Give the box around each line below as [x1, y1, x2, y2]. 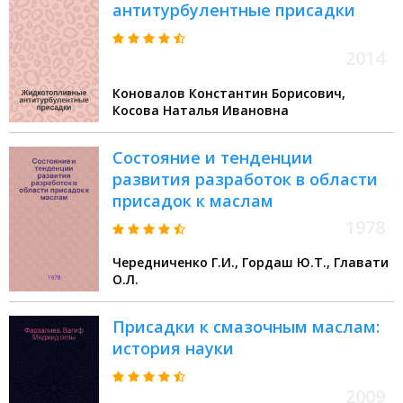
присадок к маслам [112, 190, 273, 212]
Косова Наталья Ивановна [112, 102, 289, 120]
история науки [112, 337, 234, 360]
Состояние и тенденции [112, 147, 313, 169]
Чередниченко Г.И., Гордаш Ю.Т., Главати [112, 254, 242, 272]
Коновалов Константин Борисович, [112, 85, 345, 103]
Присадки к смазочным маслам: [112, 316, 380, 338]
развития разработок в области [112, 168, 378, 191]
